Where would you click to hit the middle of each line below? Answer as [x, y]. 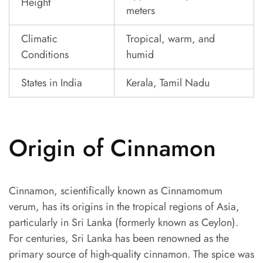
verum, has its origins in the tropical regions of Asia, [124, 207]
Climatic [39, 39]
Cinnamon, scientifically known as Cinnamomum [116, 191]
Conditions [45, 55]
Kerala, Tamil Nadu [168, 83]
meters [141, 11]
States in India [52, 83]
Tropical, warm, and [171, 39]
